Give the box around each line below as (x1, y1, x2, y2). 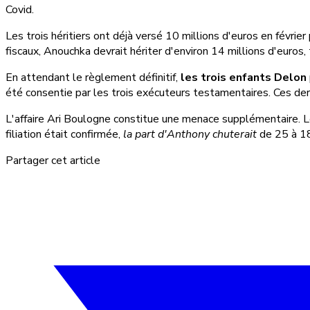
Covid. (6, 2, 34, 18)
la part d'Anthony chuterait (123, 127, 257, 143)
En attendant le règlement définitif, (6, 70, 181, 86)
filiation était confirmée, (6, 127, 123, 143)
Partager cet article (6, 153, 100, 169)
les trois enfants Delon (181, 70, 307, 86)
